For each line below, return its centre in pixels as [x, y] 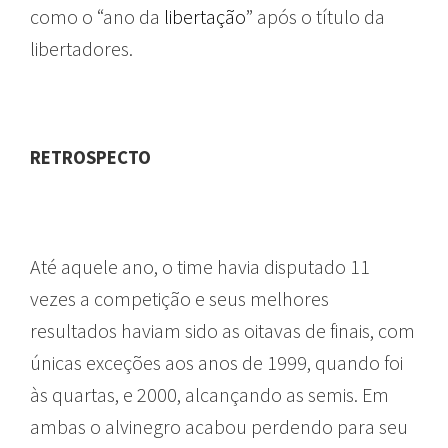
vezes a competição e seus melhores [179, 298]
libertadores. [81, 48]
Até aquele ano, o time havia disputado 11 [200, 266]
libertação [205, 16]
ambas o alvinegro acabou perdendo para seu [219, 426]
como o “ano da [97, 16]
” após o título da [315, 16]
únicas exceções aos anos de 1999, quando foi [216, 362]
